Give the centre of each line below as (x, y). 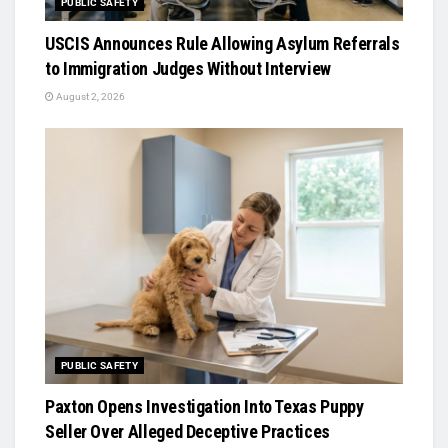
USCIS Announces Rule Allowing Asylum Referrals (222, 43)
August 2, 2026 (89, 96)
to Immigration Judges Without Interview (188, 68)
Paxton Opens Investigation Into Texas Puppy (204, 406)
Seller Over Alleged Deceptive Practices (187, 431)
